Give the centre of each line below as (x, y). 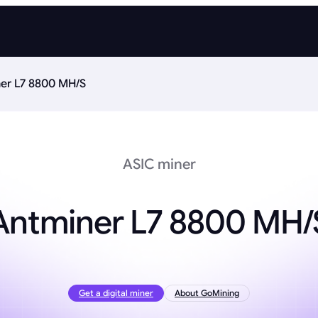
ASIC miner (159, 164)
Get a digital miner (116, 293)
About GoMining (207, 293)
